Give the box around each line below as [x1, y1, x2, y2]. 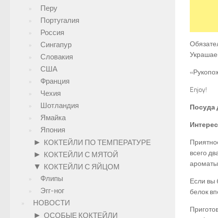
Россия [40, 28, 64, 37]
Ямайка [40, 113, 66, 122]
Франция [40, 77, 70, 86]
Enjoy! [190, 86, 207, 94]
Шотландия [40, 101, 79, 110]
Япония [40, 126, 65, 134]
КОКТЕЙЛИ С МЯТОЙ [44, 150, 118, 159]
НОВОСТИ [33, 199, 70, 207]
